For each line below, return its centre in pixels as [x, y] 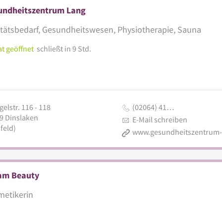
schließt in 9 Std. [64, 48]
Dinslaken [21, 117]
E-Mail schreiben [160, 119]
